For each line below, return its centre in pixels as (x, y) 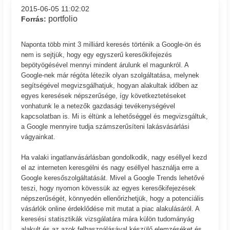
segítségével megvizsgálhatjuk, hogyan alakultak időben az (110, 85)
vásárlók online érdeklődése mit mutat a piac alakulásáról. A (110, 208)
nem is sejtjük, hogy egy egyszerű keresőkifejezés (97, 54)
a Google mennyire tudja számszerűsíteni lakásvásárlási (106, 126)
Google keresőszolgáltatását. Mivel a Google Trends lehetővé (113, 178)
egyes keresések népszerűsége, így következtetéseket (104, 95)
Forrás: (35, 19)
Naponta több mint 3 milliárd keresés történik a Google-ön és (111, 44)
